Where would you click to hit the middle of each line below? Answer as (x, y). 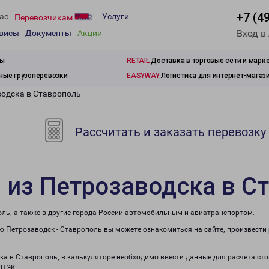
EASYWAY (143, 76)
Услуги (116, 17)
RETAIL (138, 61)
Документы (48, 33)
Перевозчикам (44, 17)
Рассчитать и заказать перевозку (169, 132)
